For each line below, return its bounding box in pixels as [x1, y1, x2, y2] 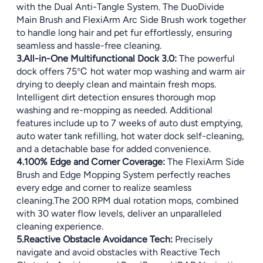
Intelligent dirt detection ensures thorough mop [16, 92, 215, 103]
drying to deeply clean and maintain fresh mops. [16, 79, 216, 90]
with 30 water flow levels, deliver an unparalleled [16, 208, 221, 219]
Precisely [173, 234, 213, 245]
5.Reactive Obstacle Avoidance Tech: [16, 234, 173, 245]
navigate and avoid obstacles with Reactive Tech [16, 247, 220, 258]
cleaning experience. [16, 221, 103, 232]
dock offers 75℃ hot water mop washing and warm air [16, 66, 245, 77]
